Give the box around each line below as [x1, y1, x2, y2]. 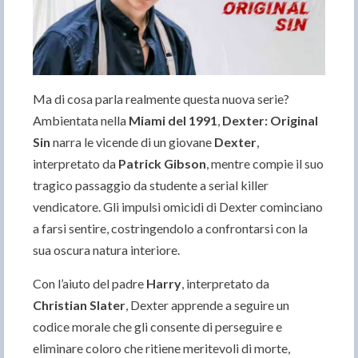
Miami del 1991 [129, 113, 217, 129]
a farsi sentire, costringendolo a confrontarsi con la [33, 221, 308, 237]
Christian [33, 297, 87, 313]
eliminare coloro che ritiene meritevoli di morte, [33, 340, 290, 356]
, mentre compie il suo [206, 156, 324, 172]
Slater [89, 297, 125, 313]
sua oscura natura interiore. [33, 242, 180, 258]
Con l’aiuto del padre [33, 276, 146, 292]
